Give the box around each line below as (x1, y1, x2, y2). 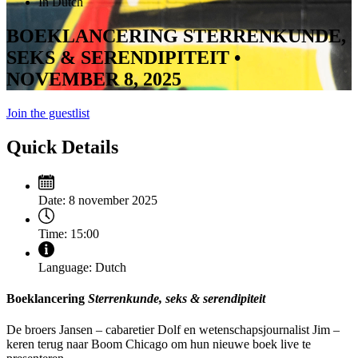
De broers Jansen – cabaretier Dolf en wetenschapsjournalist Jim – (6, 323, 340, 337)
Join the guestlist (6, 105, 89, 120)
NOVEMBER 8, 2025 (6, 68, 181, 89)
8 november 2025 (66, 193, 157, 207)
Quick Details (6, 136, 118, 157)
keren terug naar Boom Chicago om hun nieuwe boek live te (6, 337, 311, 352)
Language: (38, 260, 92, 274)
